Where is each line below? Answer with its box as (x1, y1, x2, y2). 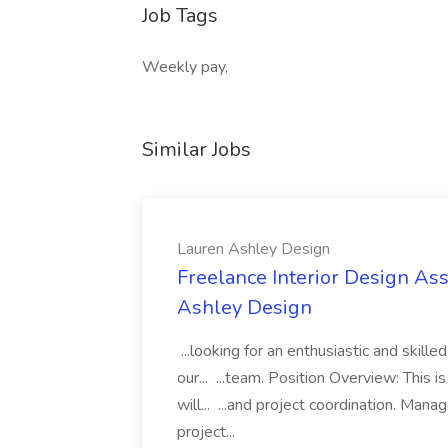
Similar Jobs (142, 136, 251, 163)
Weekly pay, (142, 56, 228, 78)
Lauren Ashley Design (177, 238, 330, 260)
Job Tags (142, 2, 218, 29)
